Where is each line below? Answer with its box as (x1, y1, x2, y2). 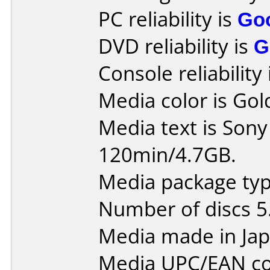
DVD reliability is (98, 33, 254, 60)
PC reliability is (98, 5, 237, 33)
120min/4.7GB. (98, 141, 236, 168)
